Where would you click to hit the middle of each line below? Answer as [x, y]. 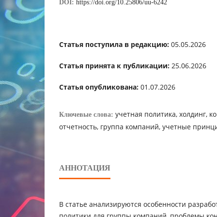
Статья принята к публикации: [114, 65]
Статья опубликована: [99, 87]
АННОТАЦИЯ [85, 168]
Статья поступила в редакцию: [114, 44]
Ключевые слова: [87, 114]
